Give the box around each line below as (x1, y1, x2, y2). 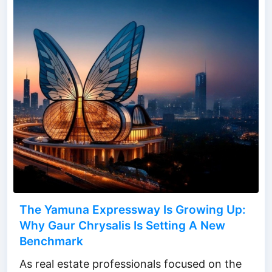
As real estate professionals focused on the (19, 257, 242, 270)
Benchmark (19, 234, 83, 248)
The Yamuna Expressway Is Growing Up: (19, 202, 246, 217)
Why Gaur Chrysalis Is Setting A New (19, 218, 225, 233)
